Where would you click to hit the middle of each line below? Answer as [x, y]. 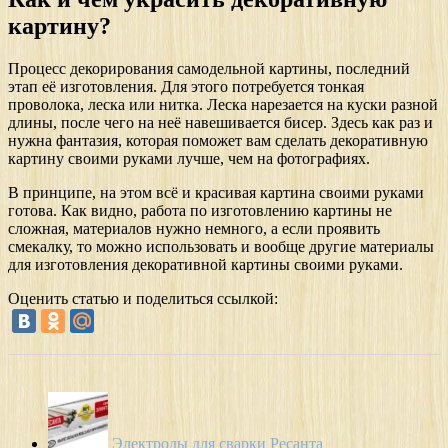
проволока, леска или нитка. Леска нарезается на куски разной [223, 104]
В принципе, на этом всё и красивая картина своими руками [216, 192]
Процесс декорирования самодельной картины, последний [209, 68]
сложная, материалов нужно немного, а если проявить [194, 228]
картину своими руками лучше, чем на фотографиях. [189, 158]
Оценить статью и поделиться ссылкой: [143, 298]
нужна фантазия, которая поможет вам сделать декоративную [218, 140]
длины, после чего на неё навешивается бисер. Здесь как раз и [220, 122]
